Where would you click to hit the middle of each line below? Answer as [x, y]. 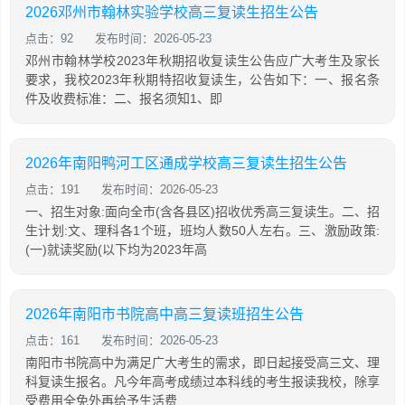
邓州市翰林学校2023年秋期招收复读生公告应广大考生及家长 [202, 61]
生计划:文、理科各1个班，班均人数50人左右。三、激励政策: [202, 231]
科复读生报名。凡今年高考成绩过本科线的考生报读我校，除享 [202, 381]
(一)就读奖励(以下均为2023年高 [116, 250]
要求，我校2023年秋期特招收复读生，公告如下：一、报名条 [202, 80]
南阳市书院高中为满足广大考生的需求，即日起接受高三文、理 [202, 363]
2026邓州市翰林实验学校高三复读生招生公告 [172, 12]
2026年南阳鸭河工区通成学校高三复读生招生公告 [186, 163]
